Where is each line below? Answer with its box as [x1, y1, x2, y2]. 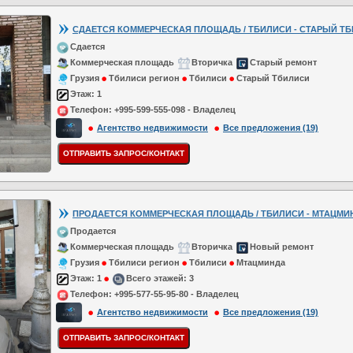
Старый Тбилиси [236, 73, 310, 84]
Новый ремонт [250, 242, 314, 252]
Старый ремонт [250, 58, 317, 68]
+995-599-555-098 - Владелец [112, 105, 236, 115]
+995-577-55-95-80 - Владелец [112, 289, 239, 299]
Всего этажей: [126, 273, 187, 284]
